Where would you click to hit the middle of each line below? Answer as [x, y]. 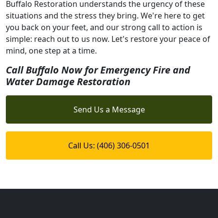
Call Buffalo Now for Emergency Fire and [98, 70]
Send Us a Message [109, 109]
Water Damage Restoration [68, 81]
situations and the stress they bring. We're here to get [105, 15]
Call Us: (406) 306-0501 [109, 145]
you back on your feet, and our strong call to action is [104, 27]
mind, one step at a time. [51, 50]
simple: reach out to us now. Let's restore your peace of [108, 39]
